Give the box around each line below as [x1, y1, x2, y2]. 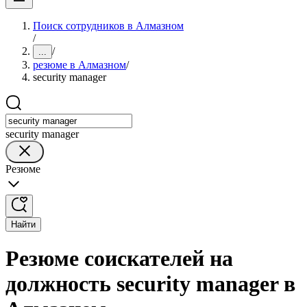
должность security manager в [5, 271, 295, 297]
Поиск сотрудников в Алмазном [33, 20, 184, 32]
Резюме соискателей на [5, 246, 233, 271]
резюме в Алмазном [33, 59, 126, 71]
